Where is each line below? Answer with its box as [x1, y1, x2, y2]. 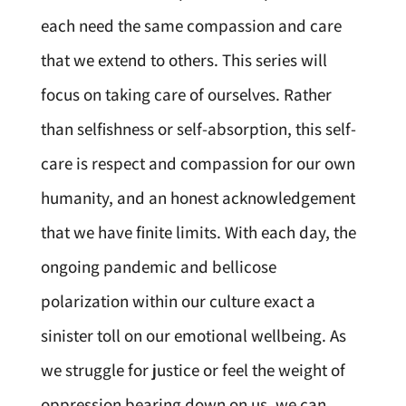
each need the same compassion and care [40, 14, 342, 37]
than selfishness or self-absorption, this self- [40, 118, 356, 140]
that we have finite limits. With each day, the [40, 221, 356, 244]
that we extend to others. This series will [40, 49, 327, 72]
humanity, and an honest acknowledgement [40, 187, 355, 209]
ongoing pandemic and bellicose [40, 256, 276, 278]
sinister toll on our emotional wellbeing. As [40, 324, 346, 347]
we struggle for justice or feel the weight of [40, 359, 345, 382]
